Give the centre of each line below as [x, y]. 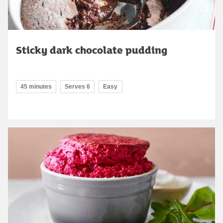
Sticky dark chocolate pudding [92, 50]
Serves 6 [77, 86]
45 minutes [36, 86]
